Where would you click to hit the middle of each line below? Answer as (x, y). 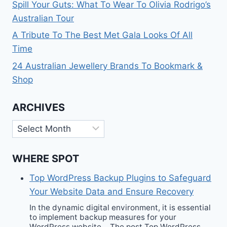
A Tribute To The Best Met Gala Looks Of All (102, 35)
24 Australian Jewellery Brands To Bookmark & (107, 66)
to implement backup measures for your (103, 217)
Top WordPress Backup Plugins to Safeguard (120, 178)
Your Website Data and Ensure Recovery (111, 191)
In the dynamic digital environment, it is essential (120, 207)
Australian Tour (43, 18)
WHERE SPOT (46, 158)
